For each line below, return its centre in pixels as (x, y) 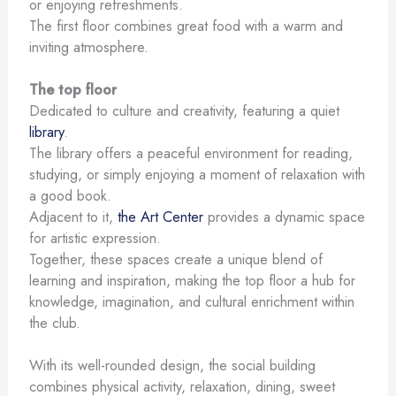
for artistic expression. (95, 237)
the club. (54, 322)
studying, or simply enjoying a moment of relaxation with (197, 174)
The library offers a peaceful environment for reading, (190, 152)
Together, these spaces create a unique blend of (175, 259)
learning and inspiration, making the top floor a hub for (192, 280)
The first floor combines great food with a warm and (186, 25)
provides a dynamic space (284, 216)
